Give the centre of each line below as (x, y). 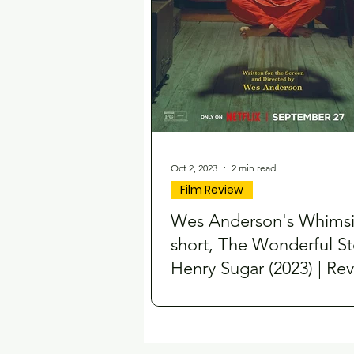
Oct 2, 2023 (194, 168)
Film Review (212, 190)
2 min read (254, 168)
